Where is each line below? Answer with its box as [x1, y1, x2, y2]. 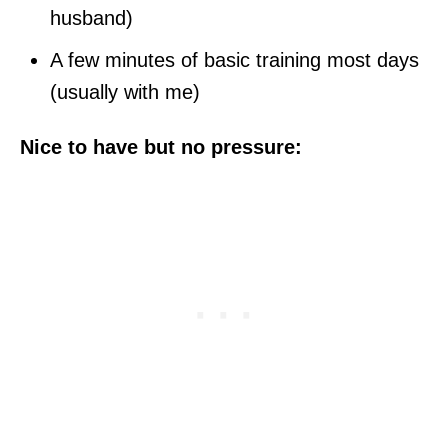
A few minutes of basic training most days [50, 48, 419, 71]
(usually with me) [50, 80, 200, 103]
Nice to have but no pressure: [20, 135, 302, 158]
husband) [50, 6, 133, 29]
